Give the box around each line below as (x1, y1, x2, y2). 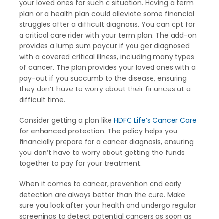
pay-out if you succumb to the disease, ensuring (19, 73, 187, 83)
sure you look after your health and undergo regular (19, 200, 196, 210)
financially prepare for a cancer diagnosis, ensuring (19, 136, 194, 147)
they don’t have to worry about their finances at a (19, 84, 191, 94)
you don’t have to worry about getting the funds (19, 147, 185, 157)
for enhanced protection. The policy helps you (19, 126, 177, 136)
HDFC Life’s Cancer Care (114, 115, 197, 125)
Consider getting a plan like (19, 115, 114, 125)
